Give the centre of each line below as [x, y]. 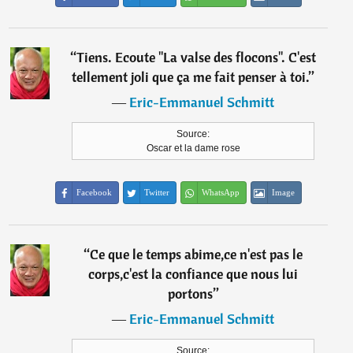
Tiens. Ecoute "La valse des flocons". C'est [197, 57]
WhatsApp [221, 192]
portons [190, 294]
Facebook [95, 192]
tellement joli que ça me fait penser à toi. [191, 77]
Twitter [157, 192]
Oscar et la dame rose [193, 148]
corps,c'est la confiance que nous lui [193, 274]
